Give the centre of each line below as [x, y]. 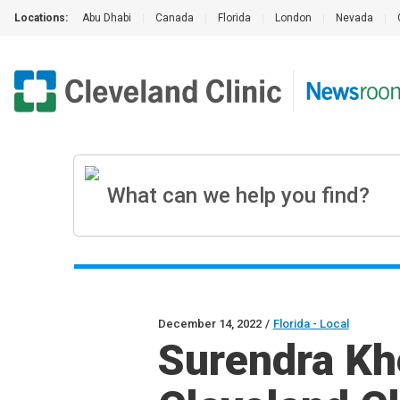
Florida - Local [311, 324]
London [293, 18]
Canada [175, 18]
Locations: [41, 18]
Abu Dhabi [107, 18]
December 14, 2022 [209, 324]
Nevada [354, 18]
